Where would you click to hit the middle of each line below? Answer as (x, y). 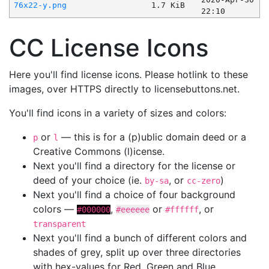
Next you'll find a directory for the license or (134, 166)
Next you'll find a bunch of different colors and (140, 238)
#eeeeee (133, 210)
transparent (59, 224)
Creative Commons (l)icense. (99, 152)
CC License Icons (109, 48)
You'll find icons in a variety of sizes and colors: (118, 113)
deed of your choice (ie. (89, 180)
